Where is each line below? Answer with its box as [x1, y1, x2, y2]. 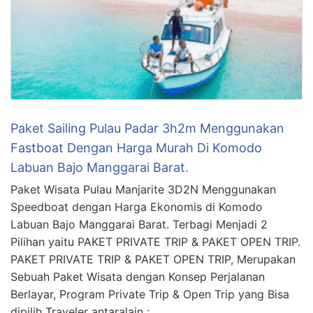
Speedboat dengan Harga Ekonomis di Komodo [10, 200, 263, 214]
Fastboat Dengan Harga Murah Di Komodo [10, 140, 262, 156]
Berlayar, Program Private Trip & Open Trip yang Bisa [10, 287, 289, 302]
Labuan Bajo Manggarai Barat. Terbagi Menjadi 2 [10, 217, 268, 232]
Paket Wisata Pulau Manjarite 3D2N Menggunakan [10, 182, 276, 197]
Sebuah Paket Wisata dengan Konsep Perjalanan [10, 270, 265, 284]
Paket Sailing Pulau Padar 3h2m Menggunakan [10, 121, 284, 136]
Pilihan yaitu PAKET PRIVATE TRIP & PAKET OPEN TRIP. [10, 235, 300, 249]
